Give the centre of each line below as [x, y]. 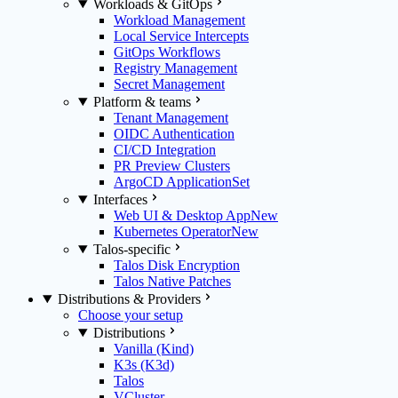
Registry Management [175, 68]
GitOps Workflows [167, 52]
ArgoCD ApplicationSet [182, 182]
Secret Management [169, 84]
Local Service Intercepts [181, 36]
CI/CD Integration [165, 150]
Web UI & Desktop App [182, 215]
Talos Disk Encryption [177, 265]
